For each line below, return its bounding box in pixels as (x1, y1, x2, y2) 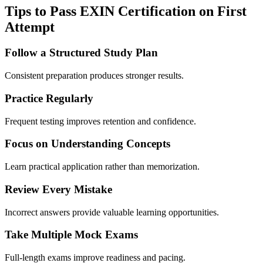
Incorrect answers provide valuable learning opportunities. (5, 207, 219, 217)
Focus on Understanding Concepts (5, 137, 170, 150)
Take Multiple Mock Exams (5, 228, 138, 241)
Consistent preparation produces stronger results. (5, 70, 184, 81)
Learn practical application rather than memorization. (5, 161, 200, 172)
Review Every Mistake (5, 183, 112, 195)
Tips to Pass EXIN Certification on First (5, 3, 247, 19)
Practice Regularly (5, 92, 93, 104)
